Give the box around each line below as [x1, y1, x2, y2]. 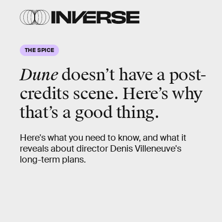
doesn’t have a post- [57, 65, 207, 85]
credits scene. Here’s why [20, 84, 203, 104]
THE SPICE [25, 46, 55, 53]
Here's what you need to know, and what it [20, 132, 186, 143]
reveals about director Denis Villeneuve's [20, 143, 181, 154]
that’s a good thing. [20, 103, 160, 123]
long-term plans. [20, 154, 86, 165]
